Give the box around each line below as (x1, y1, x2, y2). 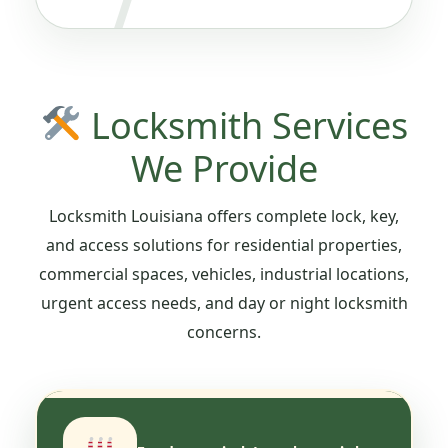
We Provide (130, 143, 318, 193)
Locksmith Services (81, 100, 408, 150)
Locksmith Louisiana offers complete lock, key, (49, 204, 399, 227)
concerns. (187, 320, 261, 343)
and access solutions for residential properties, (46, 233, 402, 256)
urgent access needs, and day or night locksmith (40, 291, 408, 314)
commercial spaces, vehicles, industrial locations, (39, 262, 409, 285)
